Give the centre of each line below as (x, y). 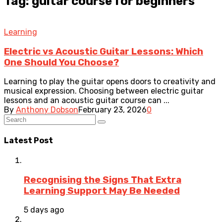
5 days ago (44, 210)
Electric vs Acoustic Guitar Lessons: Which (104, 51)
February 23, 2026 (112, 110)
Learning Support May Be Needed (102, 191)
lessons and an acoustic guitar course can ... (87, 101)
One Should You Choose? (61, 62)
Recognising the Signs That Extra (103, 180)
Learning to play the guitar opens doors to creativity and (110, 82)
